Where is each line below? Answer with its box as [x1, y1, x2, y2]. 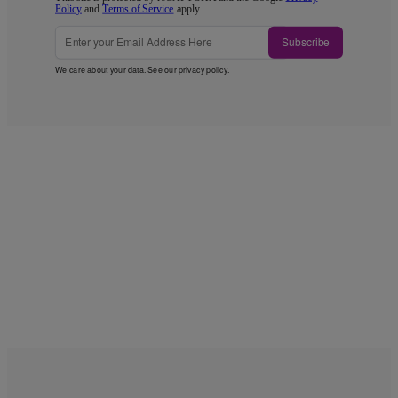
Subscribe [282, 35, 330, 51]
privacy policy [178, 64, 227, 76]
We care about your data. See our [55, 64, 179, 76]
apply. [173, 3, 202, 15]
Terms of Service [102, 3, 174, 15]
